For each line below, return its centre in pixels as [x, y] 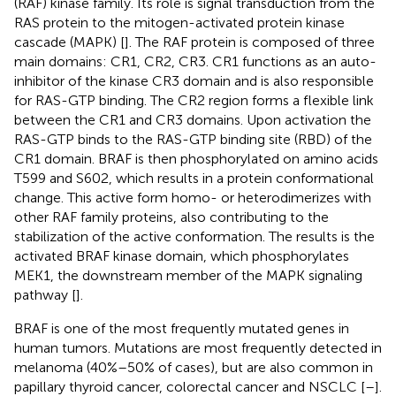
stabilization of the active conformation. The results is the [194, 236]
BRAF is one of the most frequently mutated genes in [182, 328]
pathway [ [45, 294]
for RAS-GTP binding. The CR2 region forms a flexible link [194, 100]
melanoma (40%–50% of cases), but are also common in [194, 367]
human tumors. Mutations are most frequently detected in [198, 347]
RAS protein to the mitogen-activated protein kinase [179, 22]
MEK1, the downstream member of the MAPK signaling [188, 275]
